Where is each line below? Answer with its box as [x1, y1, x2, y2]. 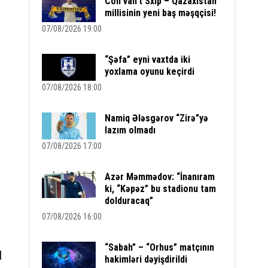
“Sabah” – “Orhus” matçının [105, 242, 215, 253]
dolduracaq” [105, 195, 154, 206]
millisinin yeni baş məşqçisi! [105, 7, 217, 19]
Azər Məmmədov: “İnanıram [105, 171, 215, 182]
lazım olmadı [105, 124, 156, 136]
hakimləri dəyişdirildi [105, 254, 188, 265]
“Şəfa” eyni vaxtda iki [105, 54, 191, 65]
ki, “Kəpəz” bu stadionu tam [105, 183, 217, 194]
